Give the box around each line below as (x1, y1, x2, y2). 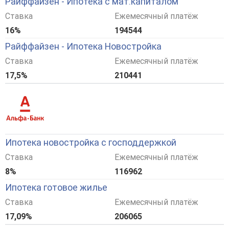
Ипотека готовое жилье (5, 182, 107, 193)
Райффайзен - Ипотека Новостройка (5, 41, 162, 52)
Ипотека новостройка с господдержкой (5, 137, 176, 148)
